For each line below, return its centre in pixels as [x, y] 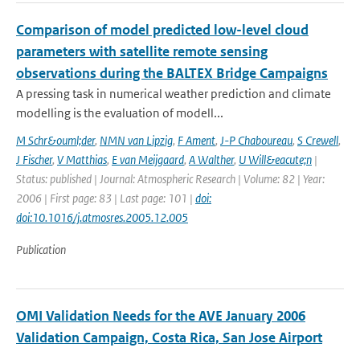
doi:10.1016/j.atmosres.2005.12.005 [102, 217]
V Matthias [82, 160]
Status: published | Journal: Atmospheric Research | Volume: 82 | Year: [170, 179]
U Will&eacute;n [275, 160]
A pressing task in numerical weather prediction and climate [174, 94]
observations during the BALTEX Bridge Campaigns [172, 73]
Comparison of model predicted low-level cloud [162, 30]
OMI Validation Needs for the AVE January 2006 [161, 316]
